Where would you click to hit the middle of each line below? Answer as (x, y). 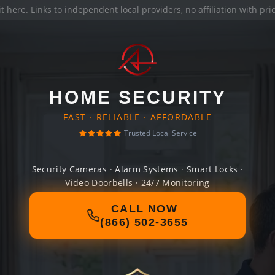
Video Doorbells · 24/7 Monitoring (137, 183)
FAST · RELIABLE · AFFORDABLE (137, 117)
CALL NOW (144, 209)
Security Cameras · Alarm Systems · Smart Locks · (137, 169)
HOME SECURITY (137, 97)
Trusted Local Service (160, 133)
